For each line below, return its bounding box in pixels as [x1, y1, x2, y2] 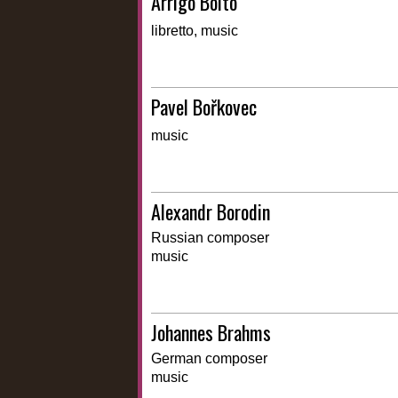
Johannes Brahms [151, 318, 271, 347]
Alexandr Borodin [151, 197, 270, 227]
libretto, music [151, 23, 238, 39]
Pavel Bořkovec [151, 92, 257, 122]
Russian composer [151, 230, 269, 246]
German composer [151, 351, 267, 367]
